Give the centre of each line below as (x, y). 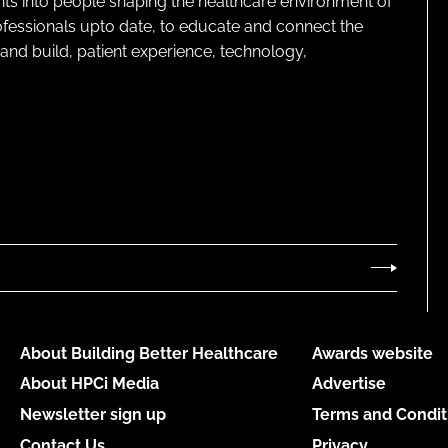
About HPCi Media (89, 384)
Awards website (372, 353)
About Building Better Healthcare (148, 353)
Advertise (348, 384)
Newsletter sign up (92, 414)
